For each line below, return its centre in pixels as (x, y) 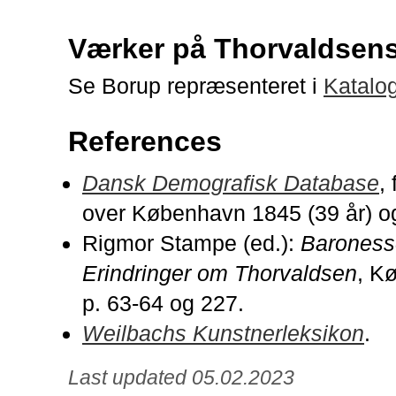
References (145, 141)
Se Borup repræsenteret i (196, 85)
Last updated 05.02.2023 (181, 377)
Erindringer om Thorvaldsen (220, 273)
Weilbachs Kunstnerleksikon (223, 333)
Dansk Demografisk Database (231, 183)
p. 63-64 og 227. (163, 303)
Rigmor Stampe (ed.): (191, 243)
